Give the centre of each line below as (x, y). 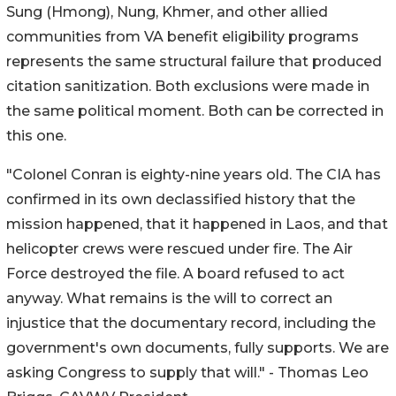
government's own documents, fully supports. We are (198, 348)
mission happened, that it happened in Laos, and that (197, 225)
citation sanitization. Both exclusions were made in (188, 87)
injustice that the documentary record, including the (191, 324)
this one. (36, 136)
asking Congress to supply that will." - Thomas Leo (187, 373)
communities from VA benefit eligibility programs (183, 37)
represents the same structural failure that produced (194, 62)
